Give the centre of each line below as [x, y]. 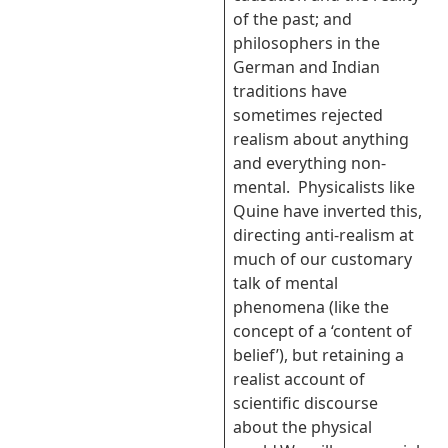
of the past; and [292, 19]
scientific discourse [305, 403]
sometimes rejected [308, 115]
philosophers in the [306, 43]
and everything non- [309, 163]
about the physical [302, 427]
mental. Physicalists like [324, 187]
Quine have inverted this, [327, 211]
